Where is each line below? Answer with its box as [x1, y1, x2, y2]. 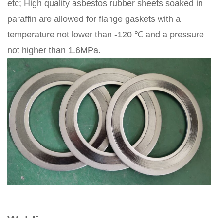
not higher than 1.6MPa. [7, 45, 101, 55]
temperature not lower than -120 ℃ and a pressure [7, 29, 204, 39]
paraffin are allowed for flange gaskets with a [7, 14, 181, 24]
